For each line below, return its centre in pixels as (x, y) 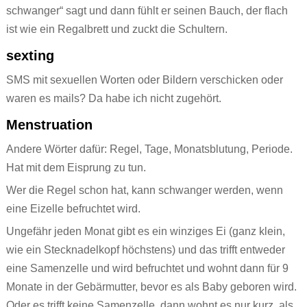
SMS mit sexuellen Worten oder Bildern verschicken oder (144, 80)
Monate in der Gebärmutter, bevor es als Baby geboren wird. (151, 287)
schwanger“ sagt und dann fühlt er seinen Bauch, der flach (147, 11)
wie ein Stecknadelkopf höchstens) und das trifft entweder (145, 250)
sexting (30, 56)
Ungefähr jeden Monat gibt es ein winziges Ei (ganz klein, (145, 232)
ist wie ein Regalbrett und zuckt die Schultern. (118, 29)
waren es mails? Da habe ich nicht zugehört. (115, 99)
